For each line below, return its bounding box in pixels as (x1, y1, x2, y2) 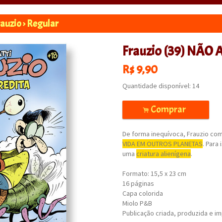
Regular (26, 17, 58, 30)
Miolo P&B (122, 199, 152, 208)
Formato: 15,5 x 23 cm (122, 169, 186, 178)
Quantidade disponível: (122, 81, 192, 90)
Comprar (149, 103, 189, 115)
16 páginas (122, 179, 154, 188)
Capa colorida (122, 189, 163, 198)
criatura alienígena (136, 149, 191, 158)
